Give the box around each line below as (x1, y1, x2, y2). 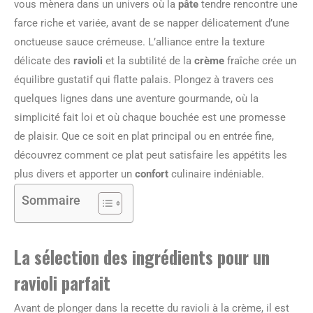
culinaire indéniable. (168, 168, 264, 180)
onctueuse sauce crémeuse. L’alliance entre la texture (14, 36, 265, 48)
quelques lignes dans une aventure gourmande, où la (14, 92, 259, 105)
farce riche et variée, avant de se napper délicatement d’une (14, 17, 289, 29)
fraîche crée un (224, 54, 296, 67)
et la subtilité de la (103, 54, 194, 67)
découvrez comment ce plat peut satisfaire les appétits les (14, 149, 287, 161)
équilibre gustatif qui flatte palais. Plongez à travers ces (14, 73, 274, 86)
